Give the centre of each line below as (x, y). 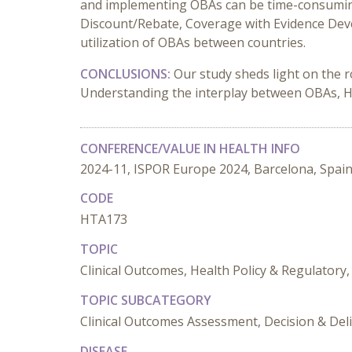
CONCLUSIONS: (127, 74)
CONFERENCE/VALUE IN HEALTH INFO (190, 148)
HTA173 (104, 219)
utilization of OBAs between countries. (193, 42)
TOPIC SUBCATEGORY (146, 300)
